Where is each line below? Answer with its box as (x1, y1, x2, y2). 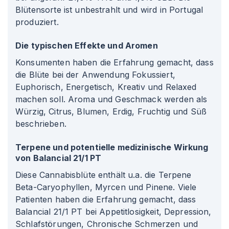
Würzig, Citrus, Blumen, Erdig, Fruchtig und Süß (15, 106, 207, 117)
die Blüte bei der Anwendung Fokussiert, (15, 70, 175, 80)
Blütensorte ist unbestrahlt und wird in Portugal (15, 5, 203, 15)
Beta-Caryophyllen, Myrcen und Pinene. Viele (15, 182, 197, 192)
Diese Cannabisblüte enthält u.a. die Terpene (15, 170, 192, 180)
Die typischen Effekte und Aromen (15, 40, 158, 51)
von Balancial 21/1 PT (15, 153, 102, 163)
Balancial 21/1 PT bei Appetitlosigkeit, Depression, (15, 207, 212, 217)
